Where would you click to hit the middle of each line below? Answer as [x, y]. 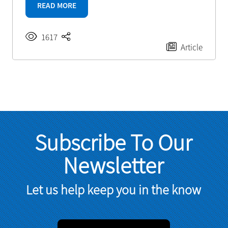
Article [192, 47]
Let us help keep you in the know [113, 190]
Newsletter [113, 165]
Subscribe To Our [113, 142]
